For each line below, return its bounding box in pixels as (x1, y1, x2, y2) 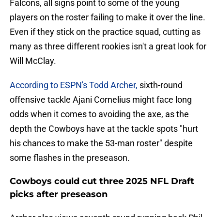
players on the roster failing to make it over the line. (10, 12, 205, 23)
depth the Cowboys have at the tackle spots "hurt (10, 124, 198, 134)
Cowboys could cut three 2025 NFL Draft (10, 176, 194, 187)
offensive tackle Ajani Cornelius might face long (10, 94, 192, 105)
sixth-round (138, 80, 183, 91)
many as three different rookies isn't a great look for (10, 41, 206, 52)
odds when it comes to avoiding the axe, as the (10, 109, 189, 120)
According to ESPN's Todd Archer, (10, 80, 138, 91)
